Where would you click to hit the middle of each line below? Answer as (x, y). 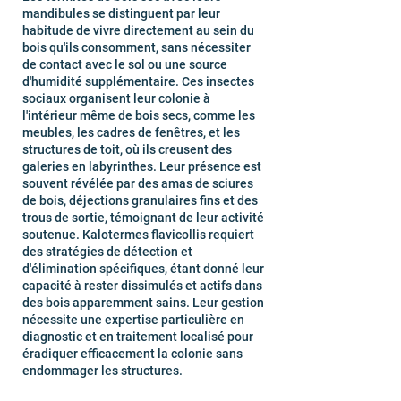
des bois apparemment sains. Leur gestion (143, 303)
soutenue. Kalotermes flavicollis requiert (138, 235)
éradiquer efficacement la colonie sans (132, 354)
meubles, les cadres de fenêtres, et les (131, 132)
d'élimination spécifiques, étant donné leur (143, 269)
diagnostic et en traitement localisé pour (138, 337)
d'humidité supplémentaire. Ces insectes (138, 81)
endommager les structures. (102, 371)
